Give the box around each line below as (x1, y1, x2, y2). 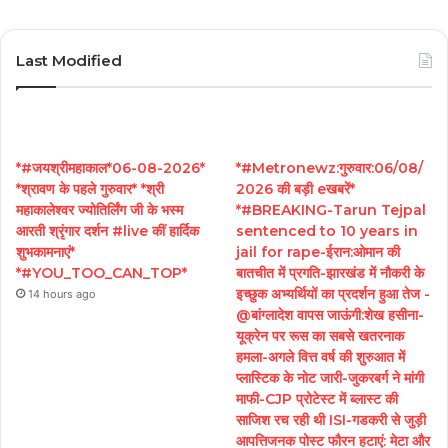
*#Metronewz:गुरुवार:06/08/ (236, 158, 424, 177)
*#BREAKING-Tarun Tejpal (236, 200, 427, 219)
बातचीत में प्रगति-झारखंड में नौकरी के (236, 263, 425, 282)
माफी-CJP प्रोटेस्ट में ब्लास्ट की (236, 389, 399, 408)
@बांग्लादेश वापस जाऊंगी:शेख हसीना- (236, 305, 425, 324)
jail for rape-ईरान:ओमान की (236, 242, 401, 261)
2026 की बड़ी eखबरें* (236, 179, 356, 198)
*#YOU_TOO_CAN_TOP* (16, 263, 187, 282)
